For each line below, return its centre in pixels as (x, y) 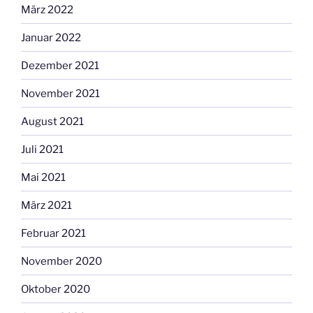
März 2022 (47, 9)
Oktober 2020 (56, 289)
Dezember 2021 (60, 65)
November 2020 (61, 261)
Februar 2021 (53, 233)
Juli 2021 (42, 149)
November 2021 (60, 93)
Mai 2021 (43, 177)
